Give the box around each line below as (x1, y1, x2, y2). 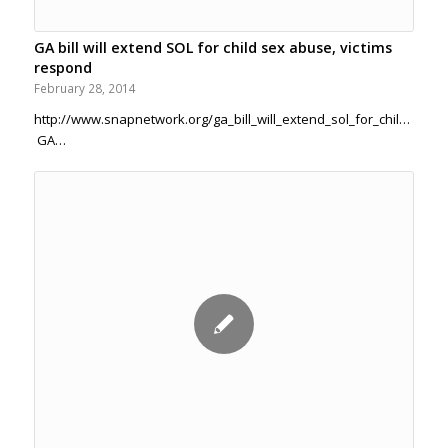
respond (33, 57, 92, 77)
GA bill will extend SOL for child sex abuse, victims (33, 37, 392, 57)
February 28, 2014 (33, 79, 136, 96)
